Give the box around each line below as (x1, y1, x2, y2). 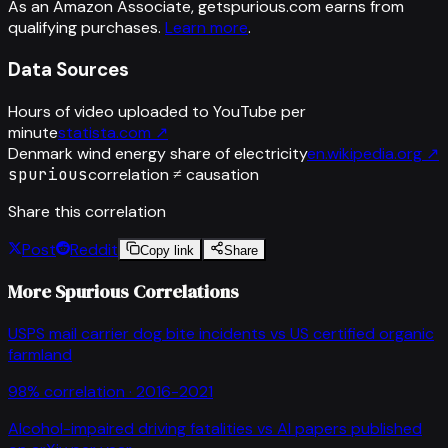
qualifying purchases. (8, 17, 161, 39)
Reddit (70, 238, 118, 260)
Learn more (165, 17, 248, 39)
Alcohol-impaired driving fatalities (8, 417, 253, 439)
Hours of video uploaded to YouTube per (8, 100, 306, 122)
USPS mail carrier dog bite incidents (8, 322, 266, 344)
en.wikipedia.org (307, 142, 422, 164)
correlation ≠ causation (88, 163, 259, 185)
